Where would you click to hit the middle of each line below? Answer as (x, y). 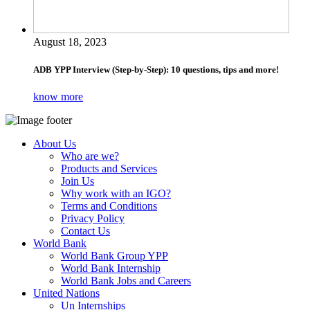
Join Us (77, 181)
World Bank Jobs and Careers (126, 280)
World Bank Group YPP (115, 255)
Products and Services (109, 168)
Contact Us (85, 230)
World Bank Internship (111, 268)
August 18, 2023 (70, 42)
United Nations (66, 293)
